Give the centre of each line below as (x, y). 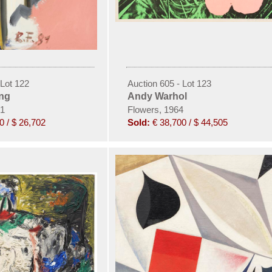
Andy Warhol (157, 96)
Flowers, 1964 (155, 110)
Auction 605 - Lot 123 (169, 83)
